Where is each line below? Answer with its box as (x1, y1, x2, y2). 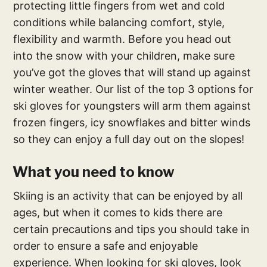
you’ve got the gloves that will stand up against (13, 66, 252, 79)
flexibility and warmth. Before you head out (13, 33, 232, 46)
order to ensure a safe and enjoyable (13, 240, 198, 253)
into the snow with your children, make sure (13, 49, 235, 63)
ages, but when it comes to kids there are (13, 206, 223, 219)
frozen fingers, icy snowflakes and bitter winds (13, 116, 251, 129)
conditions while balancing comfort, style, (13, 16, 225, 29)
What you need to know (13, 163, 175, 181)
